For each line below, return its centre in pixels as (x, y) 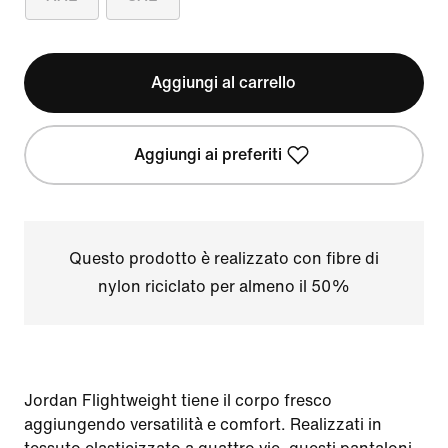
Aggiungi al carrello (224, 82)
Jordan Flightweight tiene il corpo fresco (178, 400)
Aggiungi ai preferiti (207, 154)
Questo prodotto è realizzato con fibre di (223, 258)
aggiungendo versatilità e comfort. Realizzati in (203, 424)
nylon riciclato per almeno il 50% (223, 286)
